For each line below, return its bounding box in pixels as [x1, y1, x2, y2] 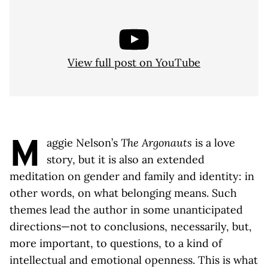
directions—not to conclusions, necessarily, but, [10, 220, 252, 233]
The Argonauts [121, 136, 192, 150]
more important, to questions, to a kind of [10, 236, 222, 250]
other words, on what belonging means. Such [10, 186, 237, 200]
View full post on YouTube [68, 55, 200, 69]
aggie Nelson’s [47, 136, 121, 150]
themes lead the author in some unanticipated [10, 203, 243, 217]
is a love [192, 136, 235, 150]
